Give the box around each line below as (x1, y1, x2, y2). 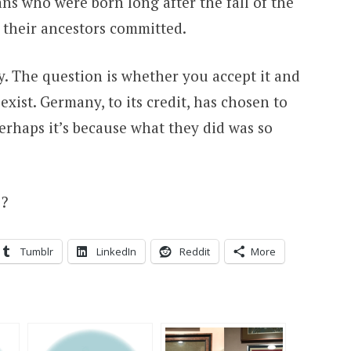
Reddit (179, 244, 210, 259)
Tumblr (20, 244, 53, 259)
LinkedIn (96, 244, 136, 259)
